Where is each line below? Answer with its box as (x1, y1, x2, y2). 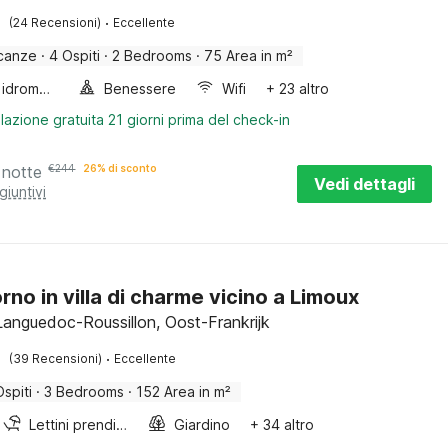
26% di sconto (83, 162, 158, 174)
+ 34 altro (250, 416, 315, 433)
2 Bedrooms (112, 47, 193, 64)
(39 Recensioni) (9, 351, 103, 366)
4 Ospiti (49, 47, 101, 64)
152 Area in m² (136, 383, 232, 400)
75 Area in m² (204, 47, 294, 64)
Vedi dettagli (314, 174, 415, 194)
